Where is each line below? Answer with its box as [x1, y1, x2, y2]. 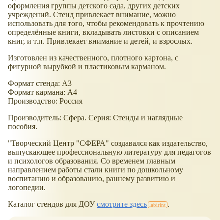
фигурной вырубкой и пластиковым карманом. [8, 62, 166, 71]
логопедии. [8, 183, 46, 192]
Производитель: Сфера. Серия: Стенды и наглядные [8, 113, 183, 122]
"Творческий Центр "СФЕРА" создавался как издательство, [8, 138, 208, 147]
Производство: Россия [8, 96, 82, 105]
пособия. [8, 122, 37, 131]
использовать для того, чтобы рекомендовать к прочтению [8, 19, 204, 27]
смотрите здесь [97, 199, 147, 208]
